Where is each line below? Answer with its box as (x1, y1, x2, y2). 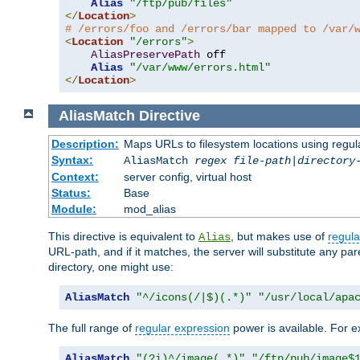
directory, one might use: (48, 260, 174, 273)
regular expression (135, 321, 230, 334)
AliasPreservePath (91, 48, 200, 62)
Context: (51, 170, 99, 183)
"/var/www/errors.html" (129, 61, 271, 75)
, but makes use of (231, 229, 328, 243)
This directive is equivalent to (48, 229, 198, 243)
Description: (51, 137, 119, 150)
